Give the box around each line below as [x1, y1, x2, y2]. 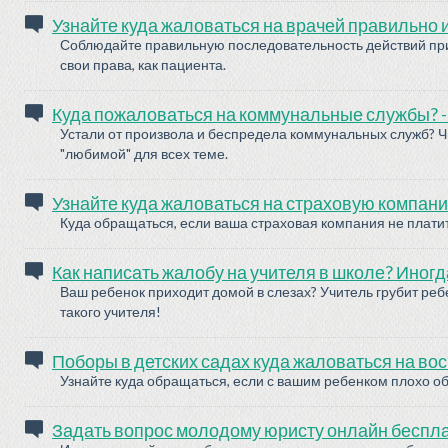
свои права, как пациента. [60, 56, 226, 73]
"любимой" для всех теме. [60, 145, 228, 162]
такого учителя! [60, 303, 161, 320]
